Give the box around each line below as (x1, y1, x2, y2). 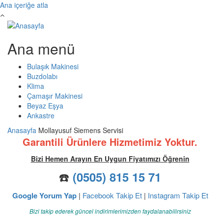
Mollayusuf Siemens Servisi (38, 125, 123, 136)
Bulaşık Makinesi (27, 61, 79, 72)
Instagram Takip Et (147, 190, 208, 201)
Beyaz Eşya (27, 101, 63, 111)
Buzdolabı (27, 71, 57, 82)
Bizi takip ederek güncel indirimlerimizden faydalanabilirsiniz (29, 207, 191, 216)
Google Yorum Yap (12, 190, 77, 201)
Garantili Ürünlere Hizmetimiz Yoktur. (23, 135, 197, 149)
